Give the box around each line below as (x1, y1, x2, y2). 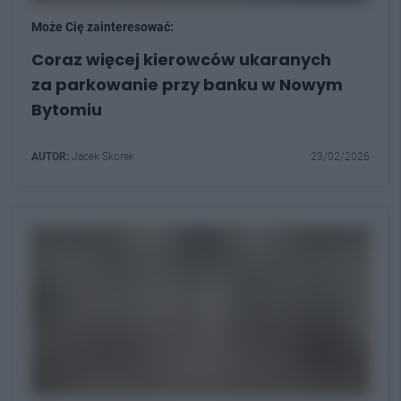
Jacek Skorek (69, 149, 134, 163)
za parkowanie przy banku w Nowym (31, 73, 343, 96)
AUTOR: (31, 149, 69, 163)
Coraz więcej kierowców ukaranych (31, 47, 331, 71)
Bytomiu (31, 98, 102, 121)
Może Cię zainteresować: (31, 19, 174, 34)
